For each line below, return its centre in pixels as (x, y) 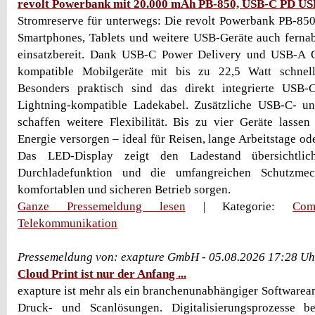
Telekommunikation (67, 223)
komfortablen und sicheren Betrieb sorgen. (124, 189)
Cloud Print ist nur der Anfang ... (102, 274)
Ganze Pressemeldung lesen (102, 206)
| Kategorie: (239, 206)
